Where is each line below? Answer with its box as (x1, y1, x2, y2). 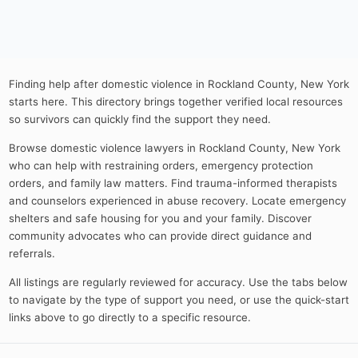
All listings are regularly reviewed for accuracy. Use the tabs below (8, 275, 348, 288)
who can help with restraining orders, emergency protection (8, 158, 313, 172)
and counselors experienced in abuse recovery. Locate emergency (8, 193, 346, 207)
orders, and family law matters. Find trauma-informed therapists (8, 176, 337, 189)
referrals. (8, 246, 55, 260)
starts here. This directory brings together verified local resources (8, 94, 343, 108)
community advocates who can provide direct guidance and (8, 229, 312, 242)
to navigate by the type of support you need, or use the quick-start (8, 292, 349, 306)
